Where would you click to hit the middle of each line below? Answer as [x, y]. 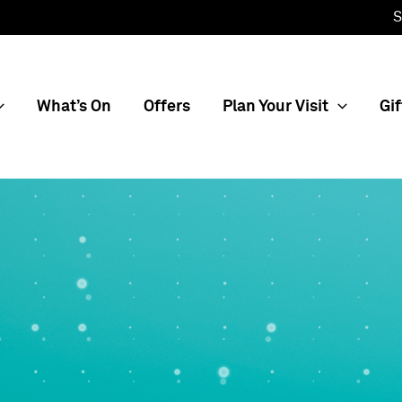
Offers [167, 106]
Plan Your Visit [276, 106]
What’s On [74, 106]
